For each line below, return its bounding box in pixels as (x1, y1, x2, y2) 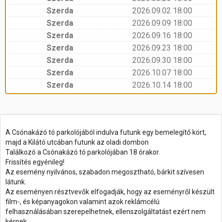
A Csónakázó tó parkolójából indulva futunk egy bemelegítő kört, (5, 128, 206, 136)
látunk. (5, 178, 26, 186)
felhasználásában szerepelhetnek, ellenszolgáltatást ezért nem (5, 208, 206, 216)
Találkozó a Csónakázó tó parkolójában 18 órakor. (5, 148, 160, 156)
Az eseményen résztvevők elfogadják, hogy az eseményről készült (5, 188, 215, 196)
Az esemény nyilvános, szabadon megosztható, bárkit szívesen (5, 168, 204, 176)
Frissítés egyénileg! (5, 158, 64, 166)
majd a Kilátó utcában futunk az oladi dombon (5, 138, 149, 146)
